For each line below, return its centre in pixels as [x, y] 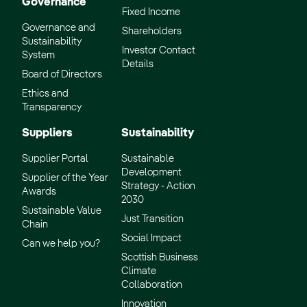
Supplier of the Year [65, 178]
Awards [39, 192]
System [38, 55]
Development [151, 172]
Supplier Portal [55, 159]
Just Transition [152, 219]
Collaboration [152, 285]
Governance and [59, 28]
